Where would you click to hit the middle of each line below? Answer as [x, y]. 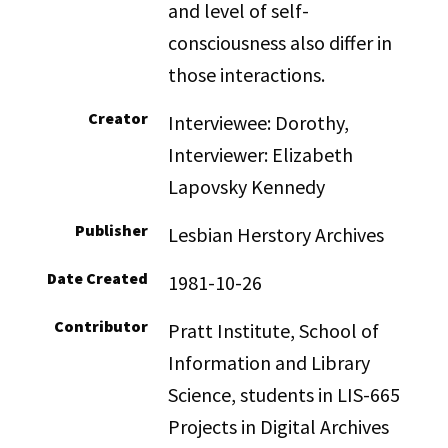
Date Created [98, 278]
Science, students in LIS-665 [284, 394]
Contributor [101, 326]
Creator [118, 118]
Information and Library [269, 362]
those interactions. [247, 74]
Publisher [112, 230]
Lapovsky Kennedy [247, 186]
